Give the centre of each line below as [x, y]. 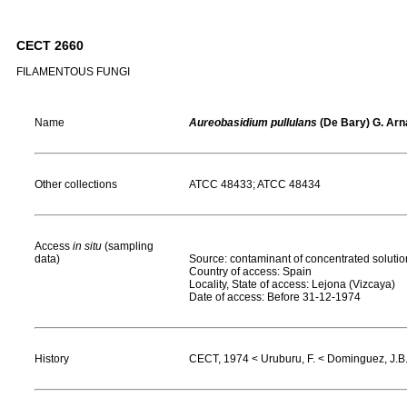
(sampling [128, 246]
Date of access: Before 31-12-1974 [275, 297]
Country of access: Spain [250, 272]
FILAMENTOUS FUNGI [73, 72]
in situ [87, 246]
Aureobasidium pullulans [253, 123]
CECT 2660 [50, 46]
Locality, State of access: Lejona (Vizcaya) [292, 284]
